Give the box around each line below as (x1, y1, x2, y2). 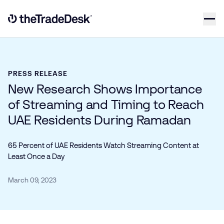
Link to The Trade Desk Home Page (7, 19, 133, 28)
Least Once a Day (8, 152, 64, 160)
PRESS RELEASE (8, 69, 67, 77)
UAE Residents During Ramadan (8, 112, 191, 127)
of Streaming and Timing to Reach (8, 97, 204, 112)
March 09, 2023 (8, 176, 56, 184)
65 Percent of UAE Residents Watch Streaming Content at (8, 141, 199, 149)
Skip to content (164, 5, 220, 14)
